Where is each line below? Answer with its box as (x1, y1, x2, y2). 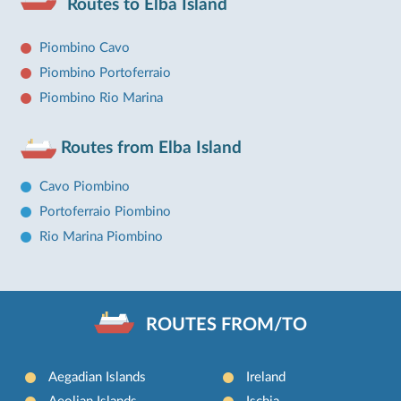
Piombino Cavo (38, 40, 130, 55)
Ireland (245, 370, 286, 384)
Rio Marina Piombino (38, 230, 163, 244)
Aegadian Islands (48, 370, 147, 384)
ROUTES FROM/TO (145, 316, 307, 335)
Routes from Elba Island (55, 139, 242, 157)
